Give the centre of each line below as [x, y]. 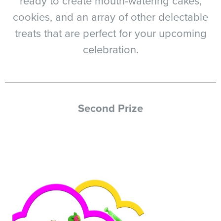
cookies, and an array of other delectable [110, 17]
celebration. [110, 49]
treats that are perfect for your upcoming [110, 33]
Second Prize [110, 108]
